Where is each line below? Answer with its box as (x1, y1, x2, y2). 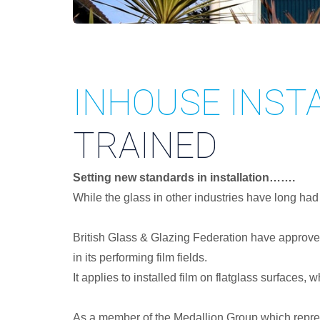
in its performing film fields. (73, 251, 207, 264)
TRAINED (73, 125, 217, 166)
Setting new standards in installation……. (73, 171, 295, 184)
